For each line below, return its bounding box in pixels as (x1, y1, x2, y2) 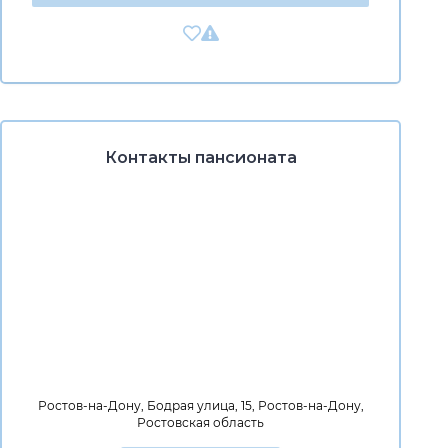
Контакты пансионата (104, 148, 297, 167)
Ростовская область (137, 415, 264, 430)
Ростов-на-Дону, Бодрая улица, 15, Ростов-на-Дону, (37, 398, 364, 413)
